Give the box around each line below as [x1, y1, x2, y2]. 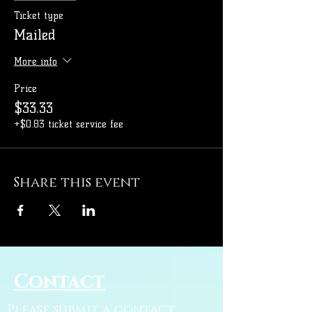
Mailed [14, 26, 56, 44]
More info [14, 55, 57, 68]
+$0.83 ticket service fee [14, 118, 123, 131]
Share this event [14, 173, 140, 192]
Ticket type [14, 10, 63, 22]
